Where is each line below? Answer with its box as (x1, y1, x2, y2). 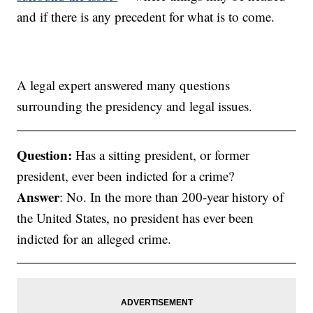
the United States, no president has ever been (17, 209, 254, 227)
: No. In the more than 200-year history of (59, 188, 284, 206)
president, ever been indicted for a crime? (17, 167, 235, 185)
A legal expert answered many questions (17, 76, 231, 94)
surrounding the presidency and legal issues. (17, 97, 253, 115)
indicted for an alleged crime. (17, 230, 172, 248)
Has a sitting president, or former (72, 146, 250, 164)
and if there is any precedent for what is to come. (17, 8, 275, 26)
